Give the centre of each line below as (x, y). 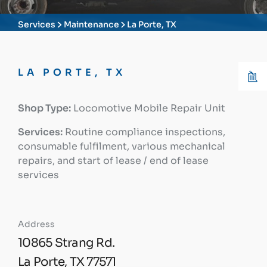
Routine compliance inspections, (144, 132)
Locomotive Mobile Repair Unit (148, 108)
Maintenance (91, 24)
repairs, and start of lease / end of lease (113, 161)
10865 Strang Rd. (66, 243)
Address (36, 224)
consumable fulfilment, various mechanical (122, 146)
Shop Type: (44, 108)
